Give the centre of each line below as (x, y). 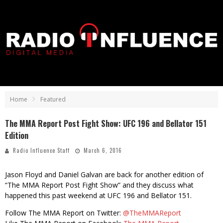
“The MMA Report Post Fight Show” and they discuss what (99, 185)
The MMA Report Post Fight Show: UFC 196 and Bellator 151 (106, 123)
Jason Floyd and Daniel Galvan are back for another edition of (104, 174)
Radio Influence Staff (41, 150)
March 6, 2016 (103, 150)
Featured (53, 99)
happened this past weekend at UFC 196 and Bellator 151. (98, 195)
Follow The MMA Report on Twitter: (64, 213)
